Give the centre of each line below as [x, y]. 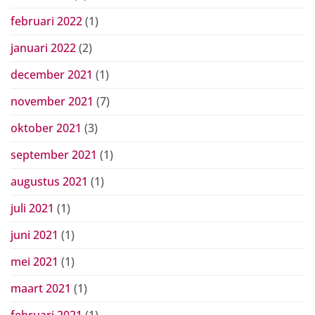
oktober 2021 [46, 128]
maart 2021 [41, 288]
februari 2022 [46, 21]
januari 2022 [43, 47]
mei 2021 [34, 261]
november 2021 [52, 101]
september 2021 [54, 154]
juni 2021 [34, 234]
